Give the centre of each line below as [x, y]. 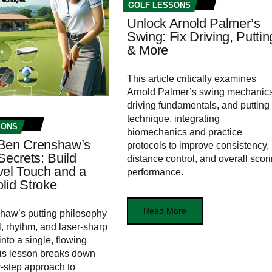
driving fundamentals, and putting [198, 106]
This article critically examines [191, 79]
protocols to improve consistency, [198, 146]
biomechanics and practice [184, 132]
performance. [155, 172]
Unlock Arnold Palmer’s [193, 24]
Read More [165, 211]
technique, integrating [173, 119]
